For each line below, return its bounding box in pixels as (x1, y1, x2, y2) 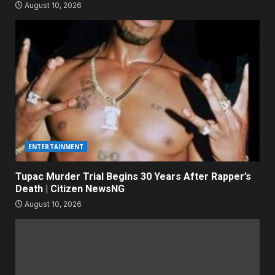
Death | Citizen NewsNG (15, 183, 125, 195)
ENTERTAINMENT (28, 142, 84, 152)
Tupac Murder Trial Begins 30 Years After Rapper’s (15, 171, 251, 183)
